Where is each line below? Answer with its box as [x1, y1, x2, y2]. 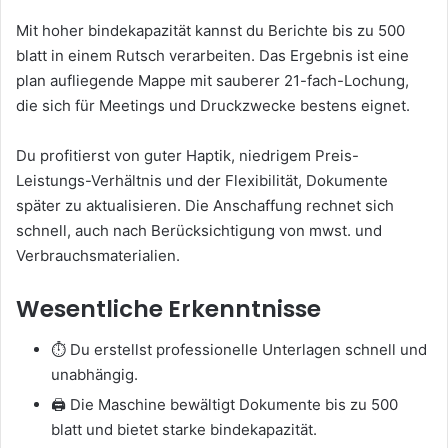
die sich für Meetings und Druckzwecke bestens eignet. [16, 96, 410, 116]
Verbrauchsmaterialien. [16, 246, 180, 266]
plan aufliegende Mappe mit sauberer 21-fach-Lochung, [16, 71, 409, 91]
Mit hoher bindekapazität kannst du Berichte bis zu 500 [16, 21, 405, 41]
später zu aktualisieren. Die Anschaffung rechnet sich [16, 196, 394, 216]
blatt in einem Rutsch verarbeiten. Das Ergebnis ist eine [16, 46, 409, 66]
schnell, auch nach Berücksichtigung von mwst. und [16, 221, 382, 241]
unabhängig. [51, 364, 138, 384]
